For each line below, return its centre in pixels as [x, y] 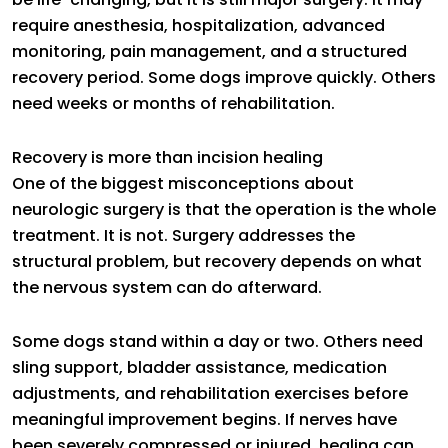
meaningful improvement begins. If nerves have [204, 419]
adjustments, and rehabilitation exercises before [210, 393]
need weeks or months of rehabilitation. [173, 103]
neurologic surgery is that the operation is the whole [224, 209]
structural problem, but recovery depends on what [217, 261]
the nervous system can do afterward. [167, 287]
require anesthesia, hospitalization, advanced [198, 25]
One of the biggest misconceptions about [183, 183]
